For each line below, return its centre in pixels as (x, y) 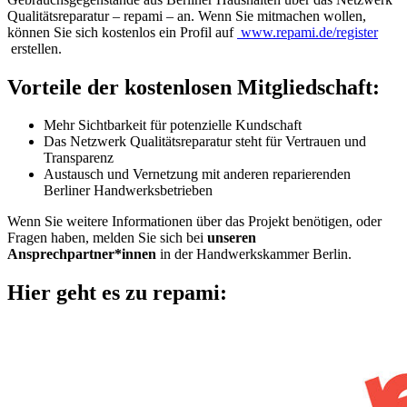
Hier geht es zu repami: (117, 293)
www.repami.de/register (308, 32)
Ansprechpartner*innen (82, 254)
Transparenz (79, 158)
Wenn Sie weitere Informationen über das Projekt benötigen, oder (196, 222)
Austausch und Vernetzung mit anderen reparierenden (197, 174)
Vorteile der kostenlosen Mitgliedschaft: (194, 87)
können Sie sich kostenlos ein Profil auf (122, 32)
